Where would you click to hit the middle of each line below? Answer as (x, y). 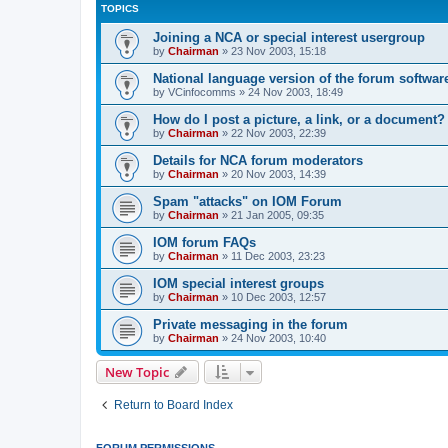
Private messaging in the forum (250, 324)
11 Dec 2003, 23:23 (278, 256)
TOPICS (120, 8)
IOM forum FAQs (204, 242)
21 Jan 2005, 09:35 (277, 215)
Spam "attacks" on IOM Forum (247, 201)
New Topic (137, 372)
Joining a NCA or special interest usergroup (289, 37)
